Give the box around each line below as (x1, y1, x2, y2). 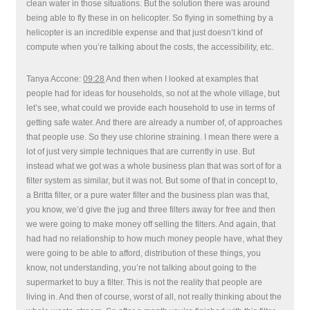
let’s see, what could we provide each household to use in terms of (26, 103, 275, 113)
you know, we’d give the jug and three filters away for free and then (26, 205, 276, 215)
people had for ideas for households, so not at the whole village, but (26, 89, 280, 98)
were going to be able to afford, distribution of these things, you (26, 248, 262, 258)
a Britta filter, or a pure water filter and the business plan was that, (26, 190, 270, 200)
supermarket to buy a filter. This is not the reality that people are (26, 277, 263, 287)
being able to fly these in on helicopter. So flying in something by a (26, 13, 274, 23)
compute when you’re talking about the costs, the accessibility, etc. (26, 42, 274, 52)
